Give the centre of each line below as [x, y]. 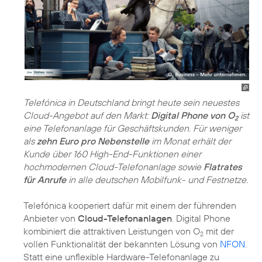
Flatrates [223, 167]
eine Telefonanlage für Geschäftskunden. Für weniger [132, 128]
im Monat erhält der [190, 141]
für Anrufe [45, 180]
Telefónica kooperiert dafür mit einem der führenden [130, 205]
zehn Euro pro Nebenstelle [93, 141]
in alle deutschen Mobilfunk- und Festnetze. [157, 180]
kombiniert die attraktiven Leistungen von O [112, 231]
